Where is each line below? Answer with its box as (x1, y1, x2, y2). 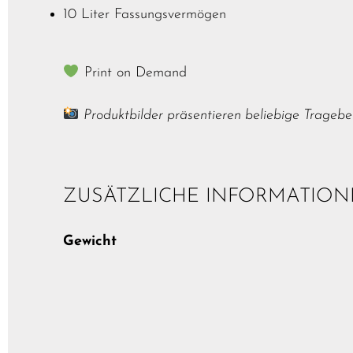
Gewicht (63, 233, 117, 249)
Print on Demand (79, 65, 187, 81)
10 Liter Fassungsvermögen (63, 7, 226, 23)
